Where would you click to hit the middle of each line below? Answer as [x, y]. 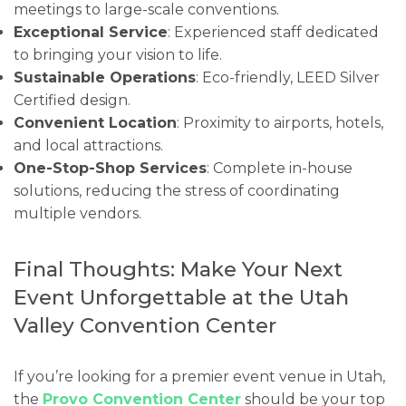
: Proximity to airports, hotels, [280, 123]
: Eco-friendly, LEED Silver [288, 78]
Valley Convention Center [145, 326]
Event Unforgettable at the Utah [181, 298]
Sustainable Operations [105, 78]
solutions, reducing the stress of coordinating [177, 191]
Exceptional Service [91, 33]
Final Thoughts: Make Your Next [178, 270]
